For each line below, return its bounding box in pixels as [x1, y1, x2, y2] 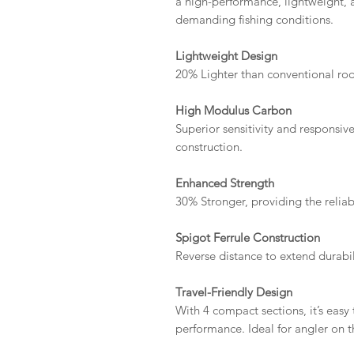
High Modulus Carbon [175, 103, 292, 118]
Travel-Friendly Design [175, 284, 292, 299]
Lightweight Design [175, 48, 277, 63]
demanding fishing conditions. [175, 12, 333, 27]
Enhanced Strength [175, 175, 274, 190]
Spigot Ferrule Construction [175, 230, 320, 245]
